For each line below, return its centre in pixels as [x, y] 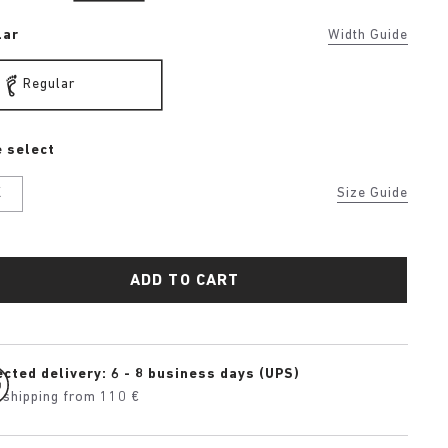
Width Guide [368, 35]
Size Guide [372, 193]
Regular [49, 84]
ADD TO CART [185, 281]
